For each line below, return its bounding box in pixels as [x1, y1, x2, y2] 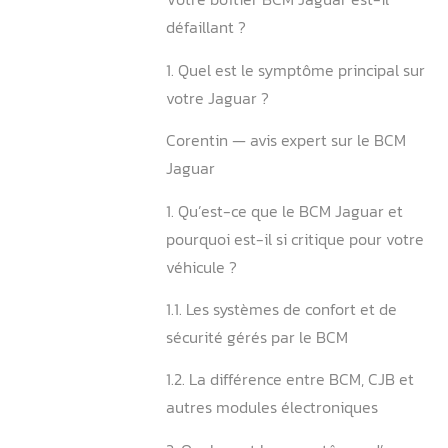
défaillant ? [207, 131, 308, 162]
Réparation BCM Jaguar [207, 43, 420, 74]
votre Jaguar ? [207, 219, 337, 250]
